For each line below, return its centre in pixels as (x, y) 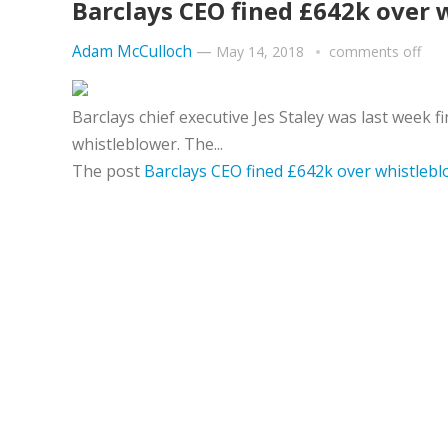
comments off (375, 51)
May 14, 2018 (260, 51)
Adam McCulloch (132, 51)
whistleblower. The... (147, 144)
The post (108, 171)
